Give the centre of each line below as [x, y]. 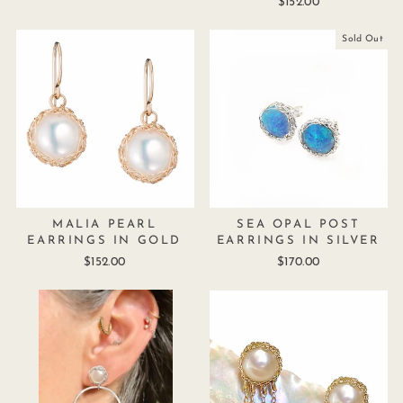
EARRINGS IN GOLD [105, 241]
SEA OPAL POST [299, 224]
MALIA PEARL [104, 224]
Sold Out [363, 39]
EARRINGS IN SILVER [298, 241]
